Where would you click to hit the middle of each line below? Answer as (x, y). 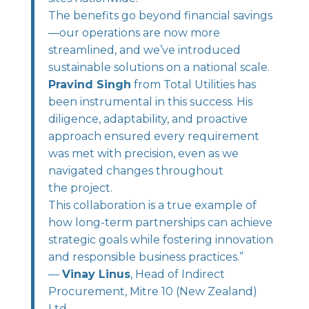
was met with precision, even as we (143, 153)
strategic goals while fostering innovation (160, 240)
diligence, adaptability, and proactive (148, 119)
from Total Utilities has (193, 84)
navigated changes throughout (136, 171)
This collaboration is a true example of (152, 205)
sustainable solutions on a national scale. (159, 67)
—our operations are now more (134, 33)
